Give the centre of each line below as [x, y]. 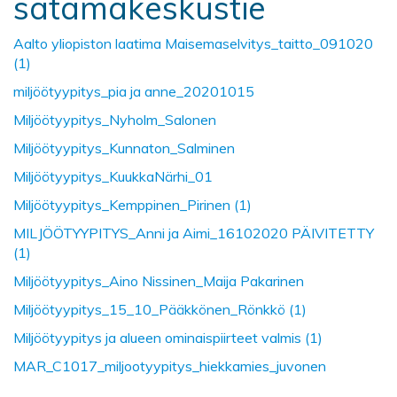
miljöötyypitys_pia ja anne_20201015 [134, 91]
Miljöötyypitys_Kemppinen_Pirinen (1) [132, 204]
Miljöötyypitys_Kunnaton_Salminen [124, 148]
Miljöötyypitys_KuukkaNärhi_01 [113, 176]
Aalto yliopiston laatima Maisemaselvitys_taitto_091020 [193, 43]
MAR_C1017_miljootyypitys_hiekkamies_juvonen [170, 366]
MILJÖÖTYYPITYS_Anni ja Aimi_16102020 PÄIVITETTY [194, 233]
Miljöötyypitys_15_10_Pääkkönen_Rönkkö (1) [160, 309]
